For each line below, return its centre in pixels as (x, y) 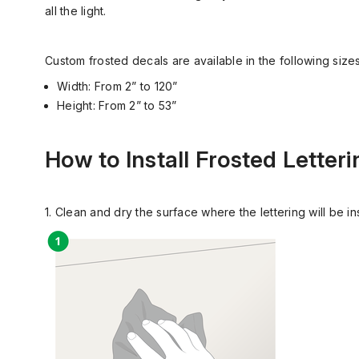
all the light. (76, 11)
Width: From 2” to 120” (117, 86)
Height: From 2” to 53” (117, 105)
